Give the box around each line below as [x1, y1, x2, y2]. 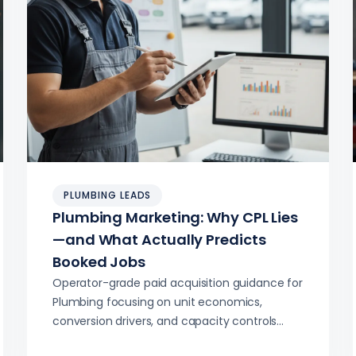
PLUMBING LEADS [64, 188, 152, 202]
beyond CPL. [52, 332, 119, 348]
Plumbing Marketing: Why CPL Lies [52, 207, 299, 227]
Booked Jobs [52, 252, 146, 272]
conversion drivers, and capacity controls [52, 313, 277, 329]
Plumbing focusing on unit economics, [52, 294, 262, 310]
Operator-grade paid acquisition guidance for [52, 275, 303, 291]
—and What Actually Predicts [52, 230, 266, 250]
